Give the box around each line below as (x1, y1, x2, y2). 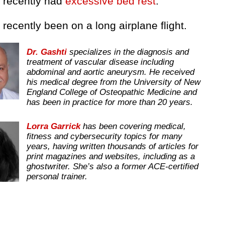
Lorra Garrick (27, 121, 80, 131)
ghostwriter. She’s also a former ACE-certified (27, 161, 198, 171)
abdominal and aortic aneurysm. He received (27, 67, 194, 77)
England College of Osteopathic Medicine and (27, 87, 197, 97)
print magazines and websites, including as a (27, 151, 195, 161)
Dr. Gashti (27, 47, 67, 57)
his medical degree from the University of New (27, 77, 200, 87)
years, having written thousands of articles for (27, 141, 198, 151)
